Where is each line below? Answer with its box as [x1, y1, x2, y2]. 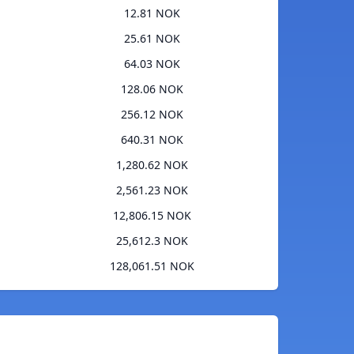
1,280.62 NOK [116, 157, 188, 173]
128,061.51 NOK [110, 258, 194, 274]
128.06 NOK [121, 81, 183, 97]
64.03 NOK [124, 56, 180, 72]
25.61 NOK [124, 31, 180, 47]
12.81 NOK [124, 6, 180, 21]
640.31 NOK [121, 132, 183, 148]
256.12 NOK [121, 107, 183, 122]
